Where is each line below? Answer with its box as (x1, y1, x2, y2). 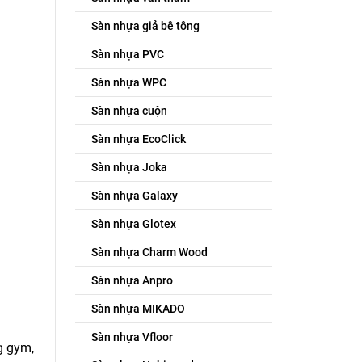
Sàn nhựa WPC (90, 76, 166, 89)
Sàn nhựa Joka (90, 161, 167, 174)
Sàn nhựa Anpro (90, 274, 173, 287)
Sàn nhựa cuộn (90, 104, 167, 117)
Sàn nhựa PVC (90, 48, 164, 61)
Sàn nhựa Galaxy (90, 189, 178, 202)
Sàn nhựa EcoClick (90, 133, 186, 145)
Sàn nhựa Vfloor (90, 330, 173, 343)
